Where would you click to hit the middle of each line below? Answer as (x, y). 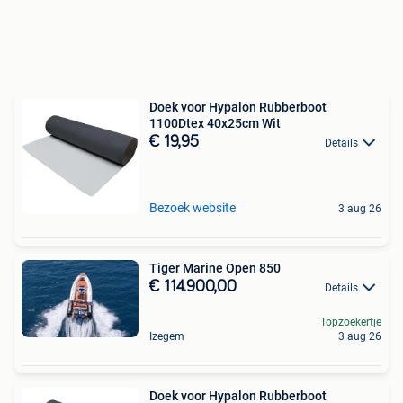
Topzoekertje (351, 322)
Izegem (167, 336)
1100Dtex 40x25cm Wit (215, 123)
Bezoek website (193, 207)
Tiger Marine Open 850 (215, 268)
